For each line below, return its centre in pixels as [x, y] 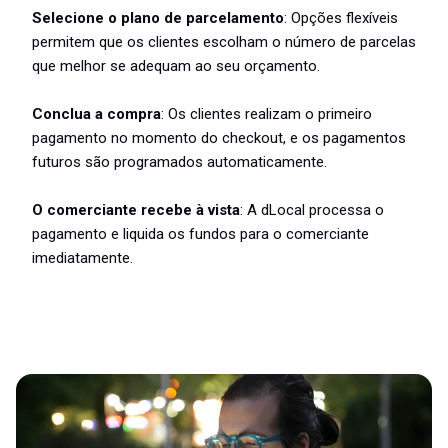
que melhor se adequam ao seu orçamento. [176, 66]
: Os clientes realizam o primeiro [266, 114]
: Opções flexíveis [341, 18]
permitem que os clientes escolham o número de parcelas [224, 42]
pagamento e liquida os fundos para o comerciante [200, 234]
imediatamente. [82, 258]
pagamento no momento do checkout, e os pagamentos [219, 138]
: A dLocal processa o [312, 210]
